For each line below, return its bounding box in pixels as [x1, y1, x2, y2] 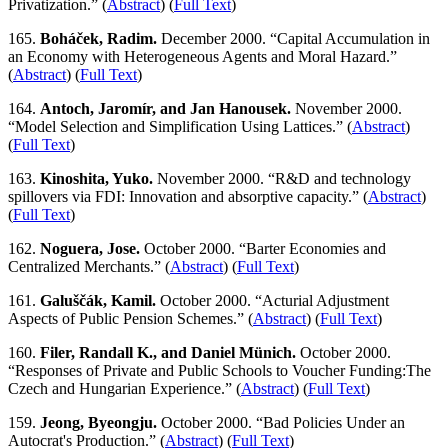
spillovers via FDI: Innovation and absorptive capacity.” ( [8, 187, 368, 205]
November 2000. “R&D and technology [153, 169, 411, 187]
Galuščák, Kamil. [40, 291, 156, 309]
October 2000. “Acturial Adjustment [156, 291, 389, 309]
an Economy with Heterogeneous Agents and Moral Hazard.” [8, 47, 397, 65]
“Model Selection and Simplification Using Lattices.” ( [8, 117, 352, 135]
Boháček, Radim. [40, 29, 157, 47]
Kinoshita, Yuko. [40, 169, 153, 187]
